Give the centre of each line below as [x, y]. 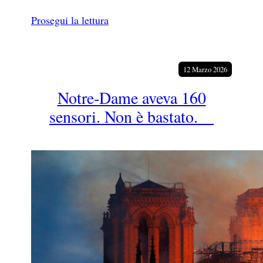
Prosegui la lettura [70, 20]
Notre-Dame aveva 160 [131, 97]
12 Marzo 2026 [205, 70]
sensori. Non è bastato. [131, 116]
